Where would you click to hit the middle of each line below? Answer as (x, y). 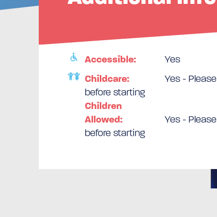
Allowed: (104, 119)
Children (103, 106)
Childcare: (107, 78)
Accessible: (110, 59)
